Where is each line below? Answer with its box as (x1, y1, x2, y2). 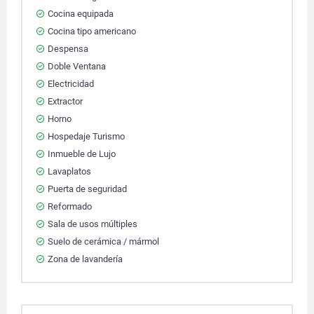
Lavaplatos (48, 166, 91, 177)
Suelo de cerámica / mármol (48, 236, 159, 247)
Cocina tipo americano (48, 26, 136, 36)
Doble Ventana (48, 61, 106, 71)
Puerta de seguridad (48, 184, 127, 194)
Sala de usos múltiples (48, 219, 137, 229)
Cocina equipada (48, 8, 114, 19)
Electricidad (48, 78, 94, 89)
